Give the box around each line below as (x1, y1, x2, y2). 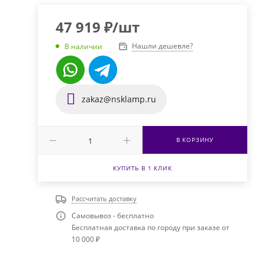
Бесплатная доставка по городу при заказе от (71, 222, 230, 233)
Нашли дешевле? (131, 41, 193, 51)
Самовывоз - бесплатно (71, 211, 154, 221)
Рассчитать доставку (71, 194, 137, 203)
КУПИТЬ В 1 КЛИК (113, 164, 172, 173)
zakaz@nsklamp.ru (79, 93, 156, 105)
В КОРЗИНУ (176, 135, 214, 144)
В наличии (64, 41, 102, 51)
